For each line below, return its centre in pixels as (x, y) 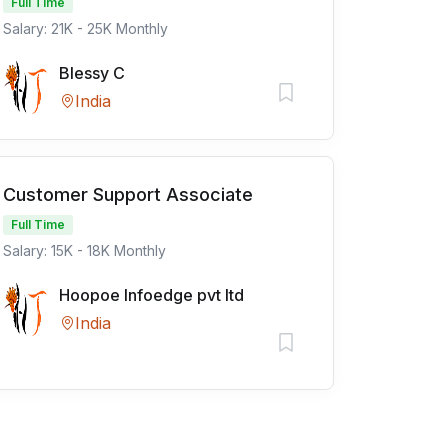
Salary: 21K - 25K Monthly (85, 28)
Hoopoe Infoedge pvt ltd (151, 295)
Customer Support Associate (128, 194)
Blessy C (92, 73)
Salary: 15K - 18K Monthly (84, 250)
